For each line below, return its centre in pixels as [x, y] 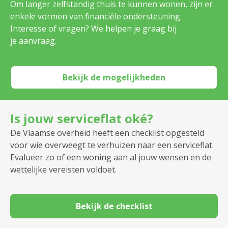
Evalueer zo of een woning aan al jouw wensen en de [111, 158]
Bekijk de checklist [114, 206]
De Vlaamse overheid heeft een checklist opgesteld [107, 133]
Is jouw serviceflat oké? [82, 119]
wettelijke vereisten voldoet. [63, 170]
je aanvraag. [33, 41]
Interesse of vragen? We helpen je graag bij [93, 29]
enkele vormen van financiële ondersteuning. [96, 17]
